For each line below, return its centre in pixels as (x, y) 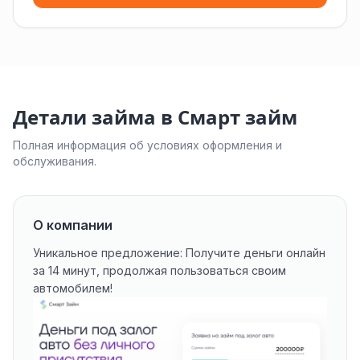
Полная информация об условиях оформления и (147, 145)
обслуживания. (55, 161)
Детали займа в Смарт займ (155, 118)
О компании (73, 225)
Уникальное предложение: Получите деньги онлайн (179, 253)
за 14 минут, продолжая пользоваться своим (160, 270)
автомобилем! (73, 288)
